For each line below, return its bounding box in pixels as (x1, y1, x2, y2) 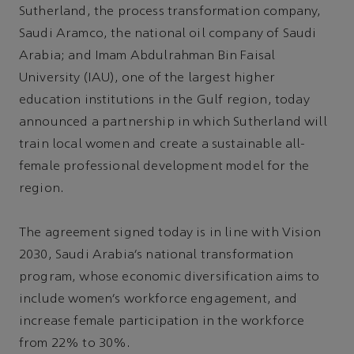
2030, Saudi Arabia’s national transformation (19, 249, 294, 262)
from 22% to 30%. (19, 337, 131, 351)
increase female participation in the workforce (19, 315, 305, 329)
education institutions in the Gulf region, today (19, 93, 310, 107)
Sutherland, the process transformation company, (19, 5, 322, 18)
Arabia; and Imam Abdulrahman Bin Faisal (19, 49, 276, 62)
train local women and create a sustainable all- (19, 137, 306, 151)
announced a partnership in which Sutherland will (19, 115, 327, 129)
